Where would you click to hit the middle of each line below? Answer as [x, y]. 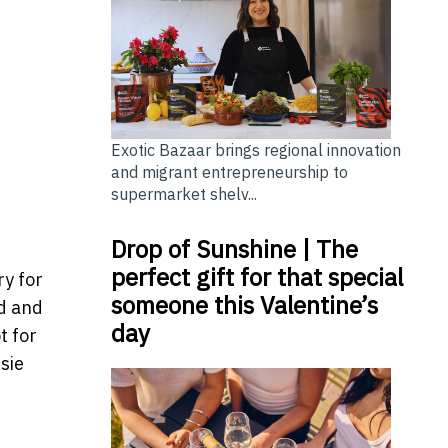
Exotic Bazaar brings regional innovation [255, 149]
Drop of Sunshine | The [234, 248]
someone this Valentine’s [244, 304]
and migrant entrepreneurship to [229, 171]
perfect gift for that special [256, 276]
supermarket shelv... [183, 193]
